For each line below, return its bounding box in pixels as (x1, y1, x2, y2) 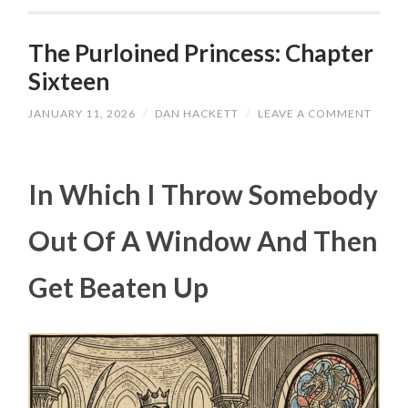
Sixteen (28, 66, 110, 96)
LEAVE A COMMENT (258, 107, 372, 121)
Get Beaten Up (28, 270, 209, 303)
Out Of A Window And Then (28, 223, 379, 257)
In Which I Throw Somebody (28, 177, 379, 210)
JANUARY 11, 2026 (28, 107, 137, 121)
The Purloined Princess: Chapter (28, 37, 374, 67)
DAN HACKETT (155, 107, 240, 121)
